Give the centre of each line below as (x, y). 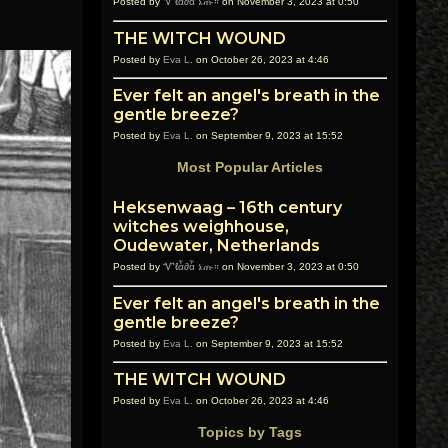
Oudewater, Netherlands (216, 245)
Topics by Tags (250, 432)
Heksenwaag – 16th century (227, 207)
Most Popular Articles (250, 167)
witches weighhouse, (201, 226)
